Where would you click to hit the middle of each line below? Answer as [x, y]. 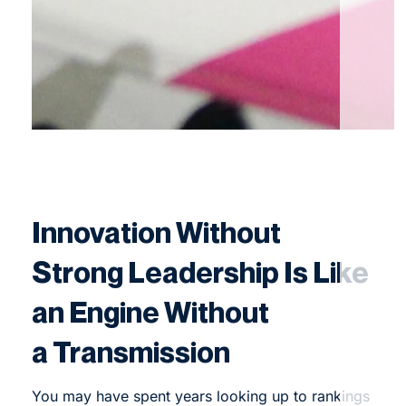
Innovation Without [156, 232]
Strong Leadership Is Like [200, 271]
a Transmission [130, 351]
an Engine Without [150, 311]
